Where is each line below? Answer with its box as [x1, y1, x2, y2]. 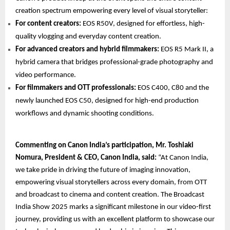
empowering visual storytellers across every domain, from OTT [15, 179, 207, 187]
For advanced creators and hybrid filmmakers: [15, 46, 159, 54]
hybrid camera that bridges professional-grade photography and [15, 59, 213, 67]
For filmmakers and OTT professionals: [15, 84, 136, 92]
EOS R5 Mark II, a [159, 46, 214, 54]
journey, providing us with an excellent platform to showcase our [15, 216, 215, 224]
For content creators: [15, 20, 81, 28]
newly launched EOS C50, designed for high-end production [15, 97, 199, 105]
